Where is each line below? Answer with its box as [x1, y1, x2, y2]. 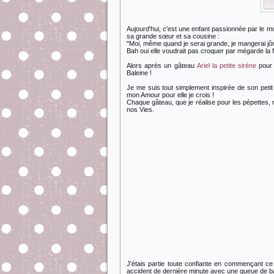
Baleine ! [127, 69, 152, 76]
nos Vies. [127, 106, 154, 113]
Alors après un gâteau [127, 62, 197, 69]
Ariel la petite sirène [196, 62, 257, 69]
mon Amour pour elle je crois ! [127, 91, 214, 98]
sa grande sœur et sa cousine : [127, 32, 221, 40]
